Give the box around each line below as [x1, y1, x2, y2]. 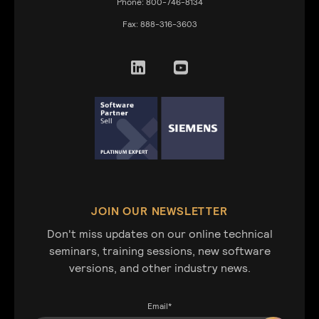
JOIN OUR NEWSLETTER [91, 204, 228, 219]
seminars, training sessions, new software [48, 244, 271, 259]
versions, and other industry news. [68, 261, 251, 276]
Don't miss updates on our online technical [46, 226, 273, 242]
